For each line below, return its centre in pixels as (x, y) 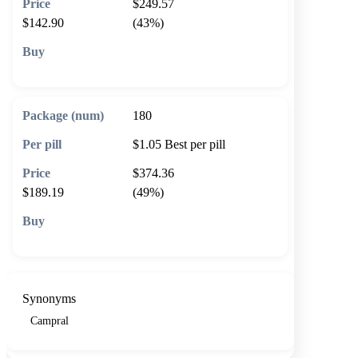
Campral (50, 320)
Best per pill (195, 144)
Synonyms (49, 298)
